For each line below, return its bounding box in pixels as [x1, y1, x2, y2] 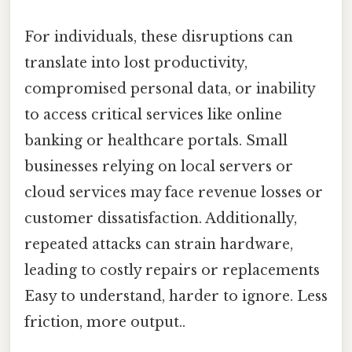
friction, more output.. [24, 313, 185, 331]
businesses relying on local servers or [24, 157, 293, 175]
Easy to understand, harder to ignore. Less [24, 287, 328, 305]
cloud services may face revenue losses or [24, 183, 323, 201]
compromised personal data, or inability [24, 79, 315, 97]
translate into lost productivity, [24, 53, 247, 71]
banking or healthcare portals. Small [24, 131, 288, 149]
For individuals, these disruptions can [24, 27, 293, 46]
